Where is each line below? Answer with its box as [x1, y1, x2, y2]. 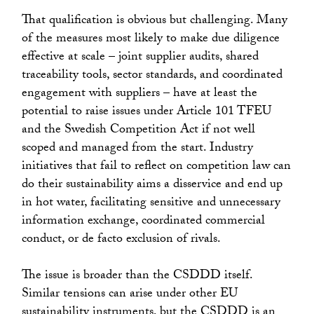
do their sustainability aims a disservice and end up [22, 175, 283, 197]
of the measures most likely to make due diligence [22, 29, 280, 51]
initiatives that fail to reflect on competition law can [22, 156, 292, 179]
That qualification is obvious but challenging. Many [22, 11, 288, 33]
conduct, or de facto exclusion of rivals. [22, 229, 221, 252]
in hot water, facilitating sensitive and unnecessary [22, 193, 281, 215]
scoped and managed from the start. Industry [22, 138, 254, 161]
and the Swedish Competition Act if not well [22, 120, 256, 142]
